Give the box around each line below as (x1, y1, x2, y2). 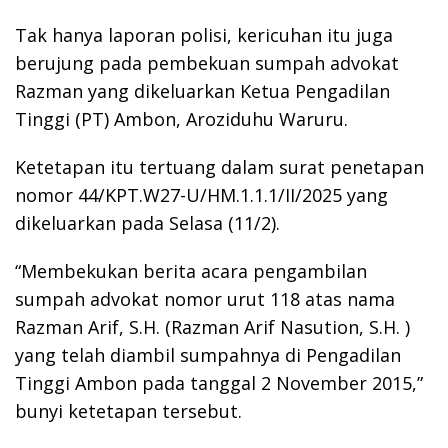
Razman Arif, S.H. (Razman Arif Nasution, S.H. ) (15, 314, 410, 339)
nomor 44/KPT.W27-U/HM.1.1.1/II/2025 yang (15, 182, 388, 207)
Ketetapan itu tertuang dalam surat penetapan (15, 154, 424, 179)
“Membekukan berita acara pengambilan (15, 258, 367, 283)
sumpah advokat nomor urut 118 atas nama (15, 286, 395, 311)
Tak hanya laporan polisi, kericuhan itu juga (15, 22, 393, 47)
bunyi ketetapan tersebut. (15, 398, 242, 423)
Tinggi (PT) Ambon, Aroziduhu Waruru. (15, 106, 348, 131)
